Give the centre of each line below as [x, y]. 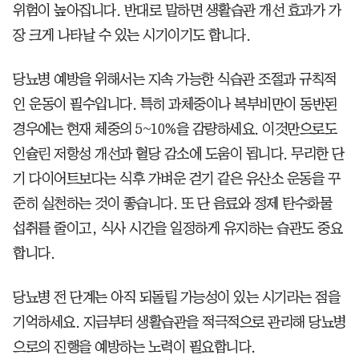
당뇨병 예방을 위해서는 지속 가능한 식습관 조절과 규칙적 [175, 79]
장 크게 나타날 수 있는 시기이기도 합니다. [131, 35]
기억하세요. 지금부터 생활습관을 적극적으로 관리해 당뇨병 [179, 322]
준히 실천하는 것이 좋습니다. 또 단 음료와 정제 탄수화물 [172, 203]
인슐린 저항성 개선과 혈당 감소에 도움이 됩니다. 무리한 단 [179, 153]
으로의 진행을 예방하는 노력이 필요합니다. [134, 347]
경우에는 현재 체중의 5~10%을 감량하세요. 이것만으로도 [175, 129]
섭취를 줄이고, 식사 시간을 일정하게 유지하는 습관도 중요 [177, 228]
